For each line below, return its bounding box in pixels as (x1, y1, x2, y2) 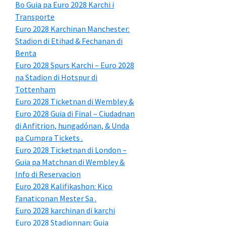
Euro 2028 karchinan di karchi (15, 205, 116, 215)
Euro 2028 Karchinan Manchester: (15, 24, 130, 34)
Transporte (15, 12, 55, 22)
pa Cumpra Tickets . (15, 133, 83, 143)
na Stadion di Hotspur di (15, 72, 98, 82)
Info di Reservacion (15, 169, 81, 179)
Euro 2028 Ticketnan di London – (15, 145, 127, 155)
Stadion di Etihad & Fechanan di (15, 36, 123, 46)
